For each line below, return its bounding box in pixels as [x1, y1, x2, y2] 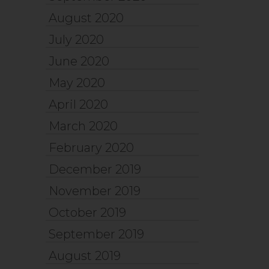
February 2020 [49, 141, 134, 155]
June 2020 [49, 54, 109, 68]
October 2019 [49, 205, 126, 220]
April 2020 [49, 97, 108, 112]
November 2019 [49, 184, 141, 198]
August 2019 [49, 249, 121, 263]
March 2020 [49, 119, 118, 133]
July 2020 [49, 32, 104, 47]
